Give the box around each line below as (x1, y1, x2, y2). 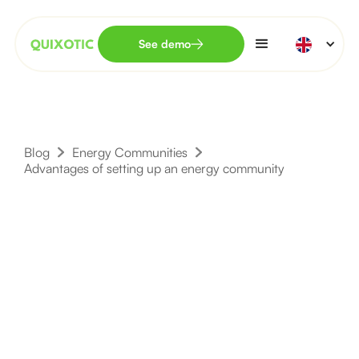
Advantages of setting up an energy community (24, 160, 284, 176)
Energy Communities (72, 144, 188, 160)
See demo (138, 37, 191, 50)
